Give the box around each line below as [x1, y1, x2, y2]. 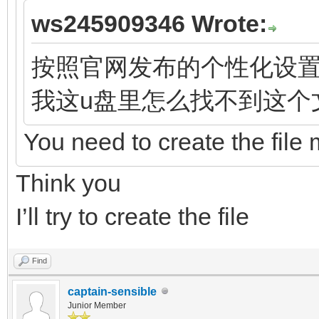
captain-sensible [68, 285, 157, 298]
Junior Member [68, 300, 126, 310]
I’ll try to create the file [16, 202, 249, 230]
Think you [16, 169, 121, 197]
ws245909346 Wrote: [31, 9, 267, 37]
